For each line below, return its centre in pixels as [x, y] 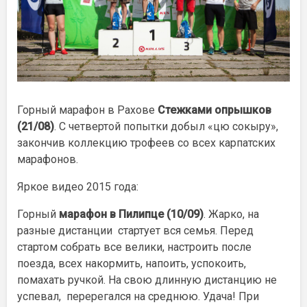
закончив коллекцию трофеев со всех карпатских [146, 143]
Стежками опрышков [213, 110]
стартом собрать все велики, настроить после [134, 247]
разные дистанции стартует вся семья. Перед [135, 230]
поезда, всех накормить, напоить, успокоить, [132, 263]
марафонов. [48, 159]
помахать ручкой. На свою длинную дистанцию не [147, 280]
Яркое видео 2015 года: [78, 186]
